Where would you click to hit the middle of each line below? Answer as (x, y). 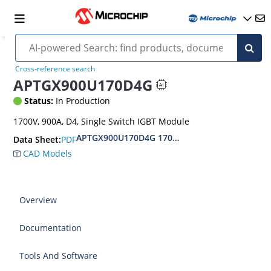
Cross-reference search (55, 69)
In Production (82, 101)
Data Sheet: (38, 140)
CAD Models (47, 153)
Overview (38, 200)
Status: (39, 101)
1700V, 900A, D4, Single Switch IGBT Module (102, 121)
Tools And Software (59, 256)
